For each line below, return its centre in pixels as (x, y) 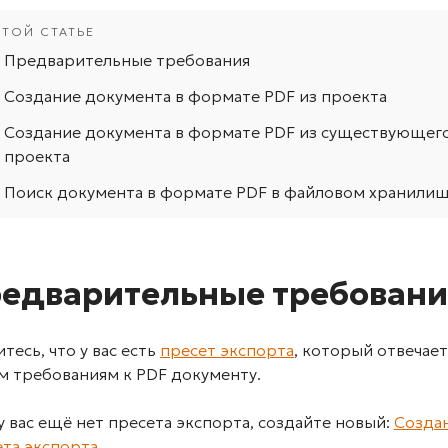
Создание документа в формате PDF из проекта (195, 96)
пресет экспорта (227, 350)
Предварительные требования (127, 60)
